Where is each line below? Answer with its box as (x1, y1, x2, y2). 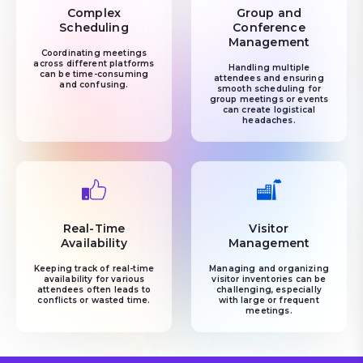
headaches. (242, 115, 296, 126)
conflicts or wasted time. (37, 295, 151, 305)
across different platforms (33, 58, 155, 69)
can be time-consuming (39, 69, 149, 79)
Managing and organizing (209, 263, 329, 274)
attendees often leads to (37, 284, 151, 295)
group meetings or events (209, 94, 329, 105)
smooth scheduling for (216, 83, 322, 94)
